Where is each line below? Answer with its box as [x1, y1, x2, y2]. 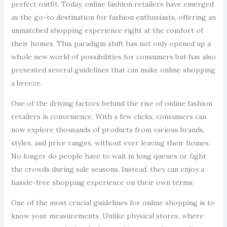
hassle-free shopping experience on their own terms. [11, 178, 194, 187]
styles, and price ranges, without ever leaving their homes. [11, 138, 210, 147]
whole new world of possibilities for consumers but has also [11, 52, 216, 61]
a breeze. [11, 79, 42, 88]
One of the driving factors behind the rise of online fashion [11, 99, 212, 108]
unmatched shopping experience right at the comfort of [11, 26, 203, 35]
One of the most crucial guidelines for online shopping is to [11, 198, 215, 207]
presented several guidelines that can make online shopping [11, 65, 215, 74]
